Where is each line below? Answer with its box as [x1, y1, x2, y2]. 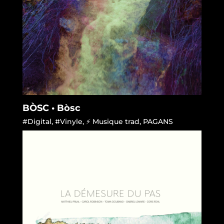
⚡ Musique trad [85, 116, 139, 126]
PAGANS [142, 116, 173, 126]
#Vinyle [54, 116, 82, 126]
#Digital [22, 116, 51, 126]
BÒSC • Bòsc [22, 102, 80, 113]
